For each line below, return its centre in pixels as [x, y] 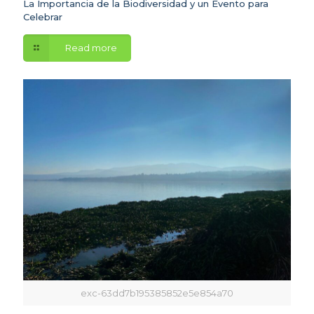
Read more [91, 47]
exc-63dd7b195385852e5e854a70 [157, 293]
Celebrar [43, 16]
